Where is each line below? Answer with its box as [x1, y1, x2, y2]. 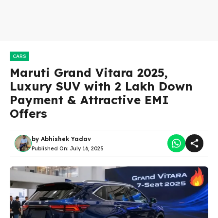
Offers [10, 106, 47, 121]
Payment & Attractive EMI [10, 92, 169, 107]
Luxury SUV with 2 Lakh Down [10, 79, 193, 93]
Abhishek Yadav [41, 135, 91, 143]
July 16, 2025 [70, 145, 104, 152]
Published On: [32, 145, 70, 152]
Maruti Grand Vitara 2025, [10, 65, 168, 80]
